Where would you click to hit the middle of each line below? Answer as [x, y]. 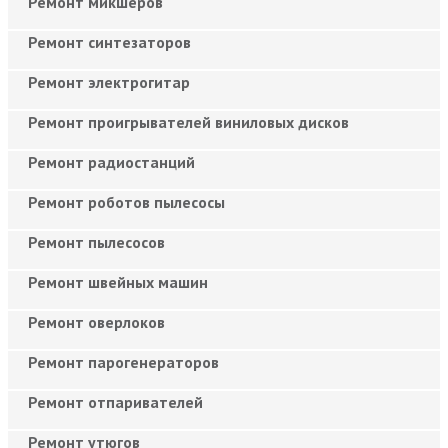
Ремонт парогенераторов [123, 361]
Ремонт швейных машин [118, 281]
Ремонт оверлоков [96, 321]
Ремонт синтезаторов [109, 41]
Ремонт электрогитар [109, 81]
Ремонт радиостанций [111, 161]
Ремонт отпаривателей [115, 401]
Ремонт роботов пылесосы [126, 201]
